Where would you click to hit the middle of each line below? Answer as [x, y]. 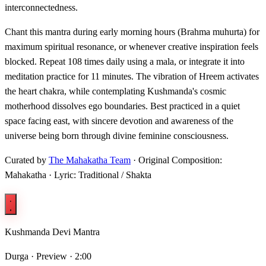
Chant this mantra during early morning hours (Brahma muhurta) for [132, 32]
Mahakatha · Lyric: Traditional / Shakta [78, 175]
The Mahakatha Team [90, 160]
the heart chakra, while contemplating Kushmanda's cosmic [115, 91]
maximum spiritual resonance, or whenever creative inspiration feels [132, 47]
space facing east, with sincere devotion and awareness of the [119, 121]
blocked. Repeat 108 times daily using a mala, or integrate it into [125, 62]
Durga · [20, 256]
